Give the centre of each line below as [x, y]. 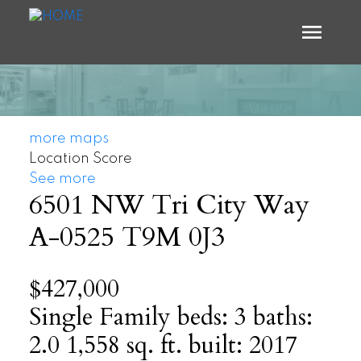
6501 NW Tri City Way [169, 205]
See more [62, 178]
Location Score [80, 158]
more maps [68, 138]
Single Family [100, 317]
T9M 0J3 [173, 237]
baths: [282, 317]
